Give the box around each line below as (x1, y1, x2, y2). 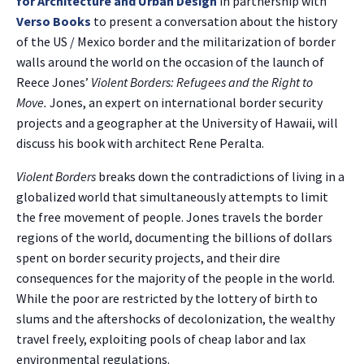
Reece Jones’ (16, 74, 91, 91)
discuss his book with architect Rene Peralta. (16, 135, 264, 152)
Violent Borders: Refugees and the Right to (91, 74, 313, 91)
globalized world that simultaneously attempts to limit (16, 188, 328, 206)
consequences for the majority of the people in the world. (16, 270, 335, 287)
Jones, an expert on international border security (50, 94, 323, 111)
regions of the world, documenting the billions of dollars (16, 229, 332, 246)
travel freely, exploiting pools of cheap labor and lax (16, 331, 305, 348)
